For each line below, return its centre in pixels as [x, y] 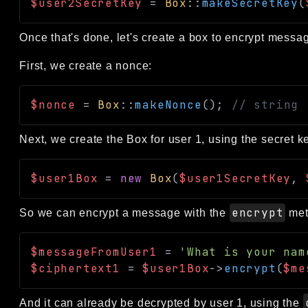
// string [265, 104]
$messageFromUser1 [94, 252]
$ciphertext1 [76, 268]
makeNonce [168, 104]
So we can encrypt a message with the [124, 212]
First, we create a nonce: [86, 65]
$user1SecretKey [235, 178]
